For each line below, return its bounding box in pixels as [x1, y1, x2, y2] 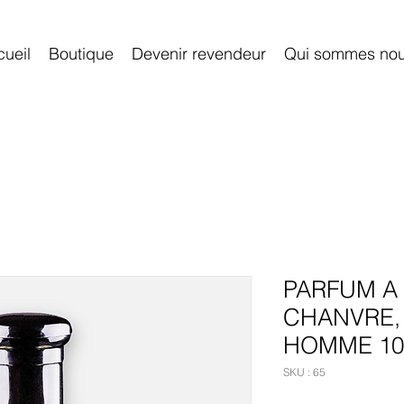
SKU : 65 [283, 365, 326, 379]
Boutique [49, 43, 114, 64]
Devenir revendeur [132, 43, 266, 64]
